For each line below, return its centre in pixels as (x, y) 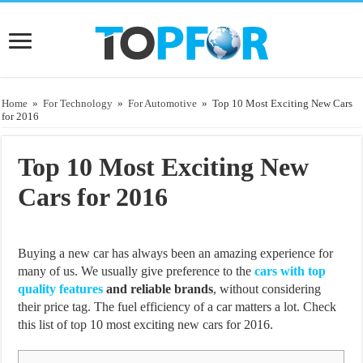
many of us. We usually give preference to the (137, 271)
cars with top (290, 271)
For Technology (78, 103)
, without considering (267, 288)
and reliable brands (158, 288)
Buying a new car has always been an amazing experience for (176, 253)
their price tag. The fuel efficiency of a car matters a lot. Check (177, 306)
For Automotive (163, 103)
